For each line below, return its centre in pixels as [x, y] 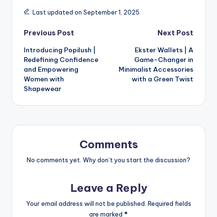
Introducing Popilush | [60, 50]
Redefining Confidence [61, 60]
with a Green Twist [163, 79]
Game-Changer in [164, 60]
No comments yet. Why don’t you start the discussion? [108, 160]
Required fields [169, 203]
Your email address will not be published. [86, 203]
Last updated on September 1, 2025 [86, 13]
